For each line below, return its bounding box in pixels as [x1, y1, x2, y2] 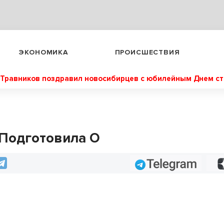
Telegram [139, 158, 169, 167]
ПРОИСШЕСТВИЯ [114, 47, 180, 56]
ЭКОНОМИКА [18, 47, 68, 56]
